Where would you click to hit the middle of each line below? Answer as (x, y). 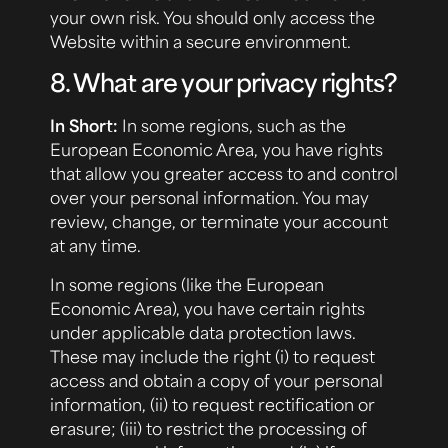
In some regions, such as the (232, 125)
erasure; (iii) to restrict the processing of (208, 427)
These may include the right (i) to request (212, 355)
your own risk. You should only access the (212, 17)
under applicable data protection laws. (203, 331)
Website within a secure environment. (200, 41)
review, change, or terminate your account (219, 221)
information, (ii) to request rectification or (212, 403)
